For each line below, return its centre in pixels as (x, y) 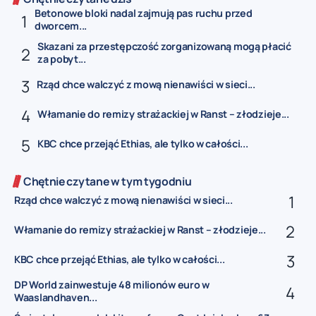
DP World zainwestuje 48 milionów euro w (112, 284)
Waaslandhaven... (56, 297)
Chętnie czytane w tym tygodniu (108, 182)
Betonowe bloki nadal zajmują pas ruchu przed (144, 13)
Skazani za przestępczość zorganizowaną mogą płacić (164, 47)
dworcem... (61, 26)
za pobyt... (62, 59)
